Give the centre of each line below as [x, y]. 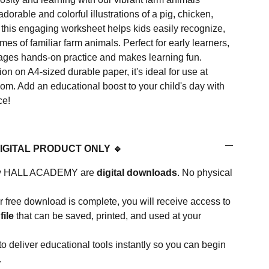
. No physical [205, 173]
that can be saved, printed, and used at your [107, 216]
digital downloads [137, 173]
